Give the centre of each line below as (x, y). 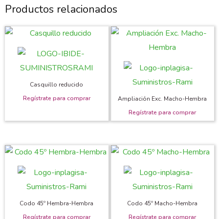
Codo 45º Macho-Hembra (163, 203)
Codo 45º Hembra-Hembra (57, 203)
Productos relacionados (61, 9)
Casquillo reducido (57, 84)
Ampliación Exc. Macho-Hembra (163, 99)
